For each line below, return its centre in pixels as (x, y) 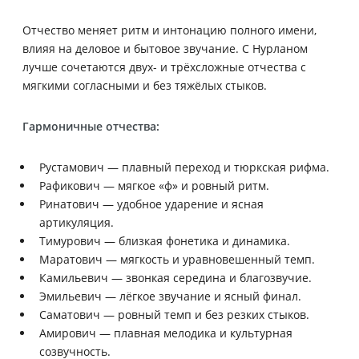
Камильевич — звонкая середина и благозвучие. (175, 277)
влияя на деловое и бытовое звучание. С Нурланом (165, 48)
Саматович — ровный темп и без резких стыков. (174, 314)
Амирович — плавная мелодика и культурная (166, 333)
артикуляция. (77, 222)
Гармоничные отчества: (91, 126)
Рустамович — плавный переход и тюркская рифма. (184, 167)
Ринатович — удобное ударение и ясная (151, 204)
